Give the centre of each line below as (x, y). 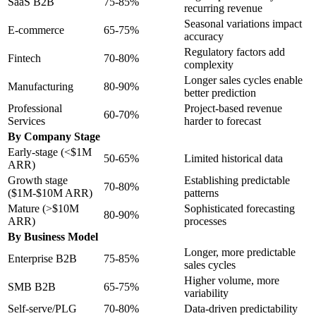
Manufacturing (41, 86)
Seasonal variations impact (243, 23)
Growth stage (38, 180)
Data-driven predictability (241, 308)
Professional (35, 108)
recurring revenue (223, 8)
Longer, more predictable (240, 252)
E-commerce (36, 30)
